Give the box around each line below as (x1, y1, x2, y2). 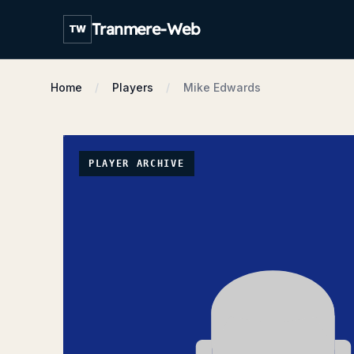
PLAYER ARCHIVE (88, 158, 185, 169)
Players (112, 81, 153, 94)
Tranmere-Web (92, 19, 201, 39)
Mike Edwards (183, 81, 261, 94)
